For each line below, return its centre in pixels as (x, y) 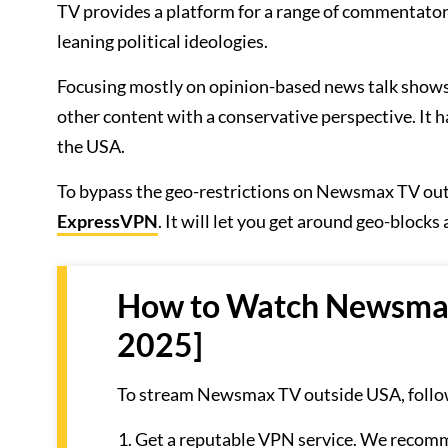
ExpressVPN (107, 221)
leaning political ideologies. (162, 41)
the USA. (91, 146)
